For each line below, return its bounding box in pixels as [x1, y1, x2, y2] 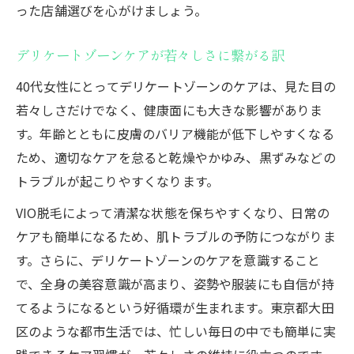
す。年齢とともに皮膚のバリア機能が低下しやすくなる [16, 123, 334, 143]
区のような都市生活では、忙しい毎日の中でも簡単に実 [16, 321, 336, 341]
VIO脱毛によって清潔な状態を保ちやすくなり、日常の [16, 202, 330, 222]
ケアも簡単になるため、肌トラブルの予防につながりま [16, 226, 336, 246]
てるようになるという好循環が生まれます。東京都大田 [16, 297, 334, 317]
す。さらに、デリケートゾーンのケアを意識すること [16, 250, 321, 269]
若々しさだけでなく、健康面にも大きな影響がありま [16, 100, 323, 119]
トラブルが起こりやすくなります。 [16, 171, 220, 190]
